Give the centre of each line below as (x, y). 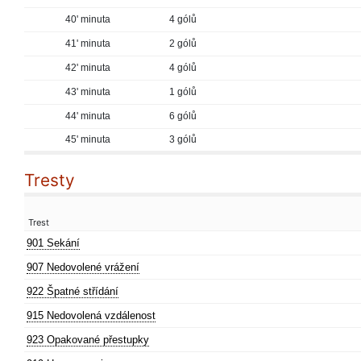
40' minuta (88, 19)
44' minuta (88, 116)
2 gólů (183, 44)
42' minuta (88, 68)
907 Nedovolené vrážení (83, 267)
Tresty (50, 180)
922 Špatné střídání (73, 291)
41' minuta (88, 44)
